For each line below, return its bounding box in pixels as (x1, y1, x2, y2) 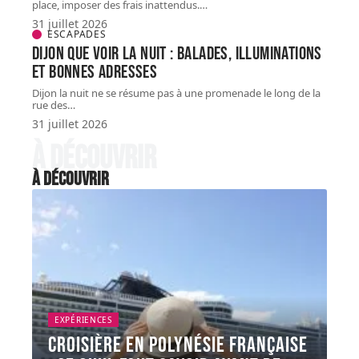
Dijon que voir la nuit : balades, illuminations (32, 42, 322, 65)
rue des (32, 98, 67, 112)
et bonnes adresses (32, 61, 158, 83)
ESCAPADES (47, 27, 107, 41)
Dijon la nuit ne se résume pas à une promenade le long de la (32, 86, 321, 100)
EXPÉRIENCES (54, 314, 112, 325)
